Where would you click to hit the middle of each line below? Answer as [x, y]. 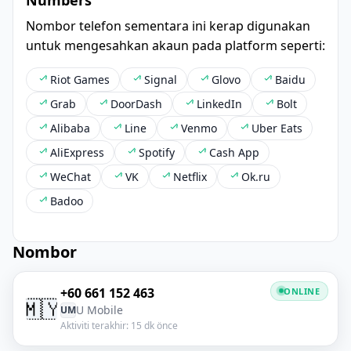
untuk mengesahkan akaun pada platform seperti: [175, 45]
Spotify [157, 152]
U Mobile [100, 309]
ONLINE [302, 291]
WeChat [71, 176]
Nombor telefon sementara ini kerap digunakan [168, 25]
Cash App [234, 152]
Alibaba [70, 128]
